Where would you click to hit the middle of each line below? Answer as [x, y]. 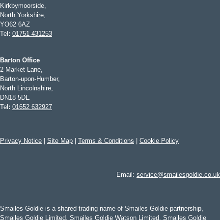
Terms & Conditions [106, 141]
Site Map [60, 141]
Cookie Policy [159, 141]
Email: [126, 175]
